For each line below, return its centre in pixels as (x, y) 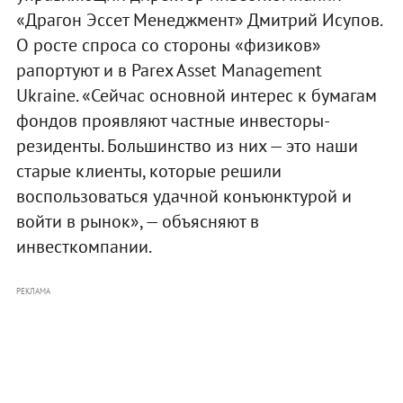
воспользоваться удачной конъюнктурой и (184, 196)
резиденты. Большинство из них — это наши (187, 145)
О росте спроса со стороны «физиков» (168, 45)
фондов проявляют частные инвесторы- (173, 120)
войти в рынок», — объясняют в (137, 221)
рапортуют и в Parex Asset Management (169, 70)
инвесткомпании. (84, 246)
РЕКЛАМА (33, 291)
